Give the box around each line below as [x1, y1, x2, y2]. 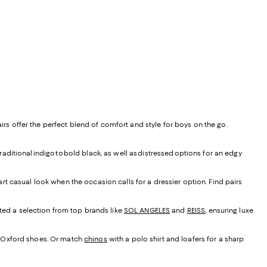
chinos [84, 235, 107, 244]
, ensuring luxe [205, 206, 253, 215]
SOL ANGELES [123, 206, 170, 215]
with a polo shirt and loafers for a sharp [107, 235, 244, 244]
